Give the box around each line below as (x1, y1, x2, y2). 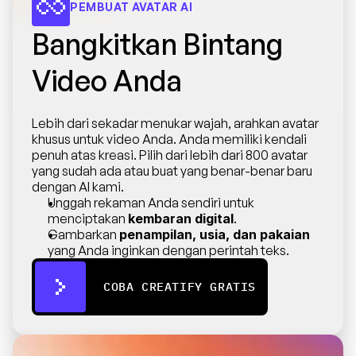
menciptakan (48, 211, 128, 226)
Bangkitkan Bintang (32, 26, 283, 62)
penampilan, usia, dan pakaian (119, 226, 310, 242)
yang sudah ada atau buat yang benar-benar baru (32, 163, 312, 179)
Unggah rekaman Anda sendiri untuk (48, 195, 254, 211)
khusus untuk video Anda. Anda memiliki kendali (32, 131, 307, 147)
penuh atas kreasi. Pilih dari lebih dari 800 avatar (32, 147, 308, 163)
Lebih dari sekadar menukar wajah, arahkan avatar (32, 115, 319, 131)
